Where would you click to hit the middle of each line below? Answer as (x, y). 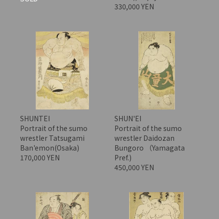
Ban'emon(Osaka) (49, 148)
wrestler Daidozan (144, 138)
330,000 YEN (135, 7)
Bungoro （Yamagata (149, 148)
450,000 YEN (135, 167)
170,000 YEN (40, 158)
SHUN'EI (128, 119)
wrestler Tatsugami (52, 138)
